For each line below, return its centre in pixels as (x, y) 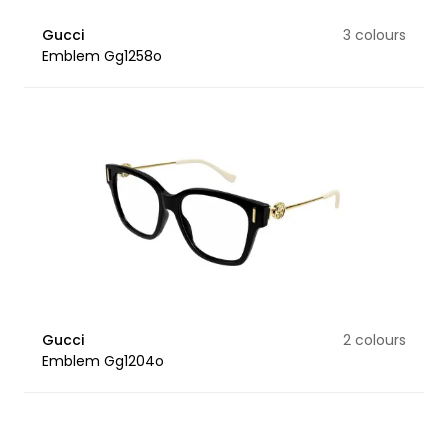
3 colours (374, 35)
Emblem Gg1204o (103, 361)
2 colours (374, 340)
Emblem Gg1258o (102, 56)
